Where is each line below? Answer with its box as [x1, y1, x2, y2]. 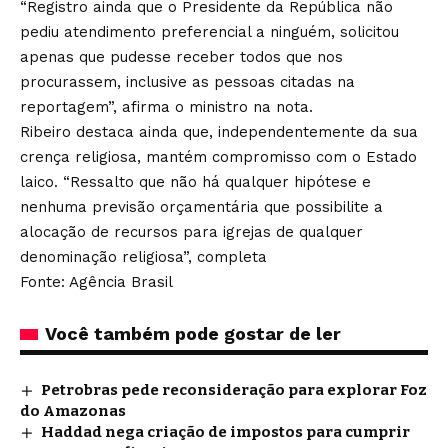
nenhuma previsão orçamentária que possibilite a [20, 198, 383, 217]
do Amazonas [20, 402, 129, 421]
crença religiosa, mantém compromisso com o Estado [20, 148, 417, 167]
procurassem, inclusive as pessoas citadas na [20, 73, 355, 92]
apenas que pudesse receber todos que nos [20, 48, 343, 67]
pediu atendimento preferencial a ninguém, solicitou [20, 23, 399, 42]
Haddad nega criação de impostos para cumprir [41, 423, 411, 442]
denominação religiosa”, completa [20, 248, 267, 267]
